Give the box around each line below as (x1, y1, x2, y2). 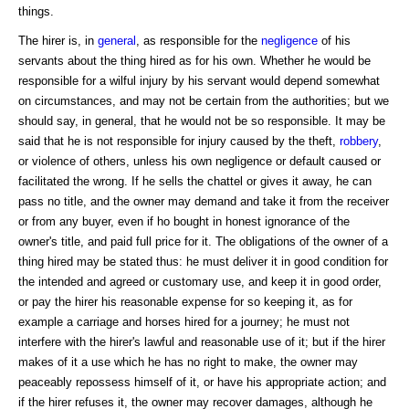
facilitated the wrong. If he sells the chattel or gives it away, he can (18, 173, 372, 188)
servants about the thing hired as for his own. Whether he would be (18, 53, 371, 68)
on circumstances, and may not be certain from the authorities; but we (18, 93, 389, 108)
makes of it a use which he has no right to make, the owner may (18, 354, 358, 369)
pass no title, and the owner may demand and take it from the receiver (18, 194, 389, 208)
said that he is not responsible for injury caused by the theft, (18, 133, 340, 148)
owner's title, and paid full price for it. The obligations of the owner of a (18, 234, 388, 248)
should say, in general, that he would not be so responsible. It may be (18, 113, 385, 128)
